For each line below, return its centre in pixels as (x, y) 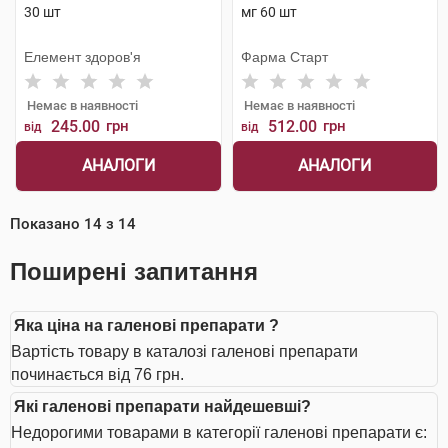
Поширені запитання (134, 271)
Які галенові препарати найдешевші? (162, 406)
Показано (47, 224)
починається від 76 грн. (97, 374)
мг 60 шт (268, 12)
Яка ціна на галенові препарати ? (146, 325)
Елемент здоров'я (82, 57)
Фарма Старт (284, 57)
